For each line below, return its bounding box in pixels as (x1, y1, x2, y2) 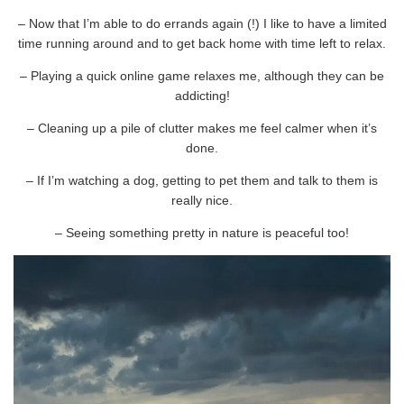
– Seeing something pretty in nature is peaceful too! (55, 225, 349, 241)
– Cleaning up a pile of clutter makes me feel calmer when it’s (27, 121, 377, 136)
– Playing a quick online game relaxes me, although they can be (20, 69, 384, 84)
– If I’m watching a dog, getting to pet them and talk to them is (26, 173, 378, 188)
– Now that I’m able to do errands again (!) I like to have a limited (17, 16, 387, 32)
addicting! (174, 88, 230, 104)
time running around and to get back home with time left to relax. (18, 36, 386, 51)
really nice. (171, 193, 233, 208)
